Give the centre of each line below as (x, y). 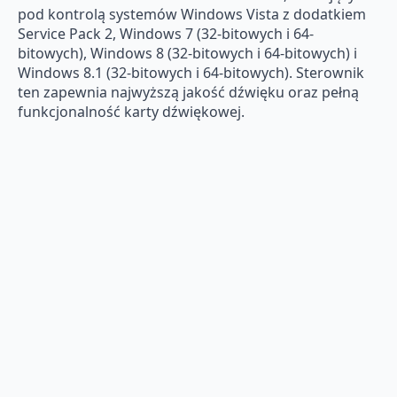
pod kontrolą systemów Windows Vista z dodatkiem (192, 14)
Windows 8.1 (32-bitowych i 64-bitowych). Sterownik (191, 72)
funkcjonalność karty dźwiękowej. (131, 111)
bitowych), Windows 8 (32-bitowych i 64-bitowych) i (187, 53)
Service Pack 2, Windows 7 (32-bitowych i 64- (166, 33)
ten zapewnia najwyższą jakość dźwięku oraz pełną (188, 92)
